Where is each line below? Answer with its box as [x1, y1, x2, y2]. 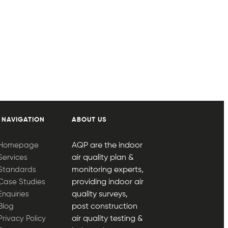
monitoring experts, [71, 165, 144, 174]
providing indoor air [71, 178, 144, 186]
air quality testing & [71, 214, 143, 223]
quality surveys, [71, 190, 128, 198]
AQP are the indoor [71, 141, 142, 150]
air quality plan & [71, 153, 134, 162]
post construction [71, 202, 137, 211]
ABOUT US [71, 117, 107, 124]
